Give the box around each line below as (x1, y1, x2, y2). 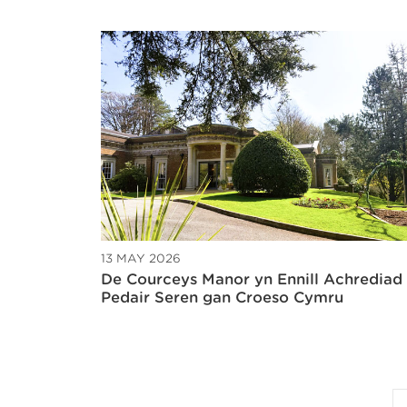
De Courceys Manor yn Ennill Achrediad (101, 270, 402, 288)
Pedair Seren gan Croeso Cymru (101, 288, 343, 306)
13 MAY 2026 (101, 251, 181, 265)
